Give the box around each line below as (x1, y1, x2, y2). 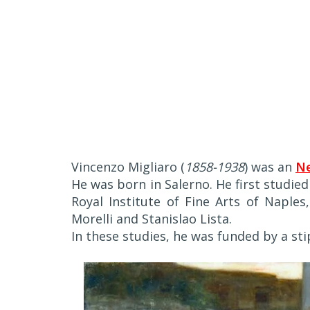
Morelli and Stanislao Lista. (71, 210, 232, 227)
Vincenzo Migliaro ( (71, 158, 185, 175)
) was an (244, 158, 295, 175)
